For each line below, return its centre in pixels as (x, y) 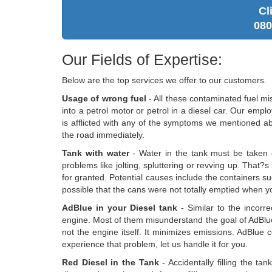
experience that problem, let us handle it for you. (155, 244)
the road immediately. (103, 134)
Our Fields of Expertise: (142, 59)
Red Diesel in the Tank (110, 262)
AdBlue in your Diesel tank (120, 207)
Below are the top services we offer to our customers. (164, 80)
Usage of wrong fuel (104, 98)
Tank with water (96, 153)
